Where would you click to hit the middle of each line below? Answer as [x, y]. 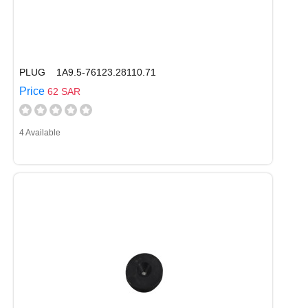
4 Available [40, 133]
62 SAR [64, 91]
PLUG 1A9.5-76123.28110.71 [88, 72]
